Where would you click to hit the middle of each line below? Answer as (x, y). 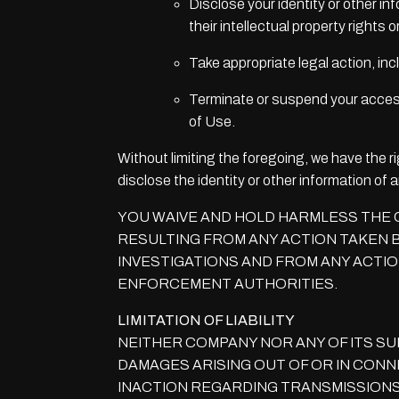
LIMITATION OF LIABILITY (206, 320)
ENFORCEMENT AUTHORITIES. (228, 284)
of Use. (212, 122)
